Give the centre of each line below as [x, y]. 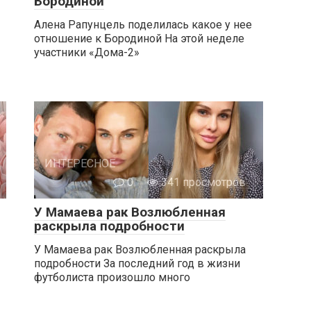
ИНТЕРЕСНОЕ [80, 163]
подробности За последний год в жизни [137, 263]
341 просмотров [202, 182]
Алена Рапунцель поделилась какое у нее [143, 24]
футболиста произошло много [112, 277]
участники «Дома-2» [87, 52]
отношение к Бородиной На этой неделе [139, 38]
